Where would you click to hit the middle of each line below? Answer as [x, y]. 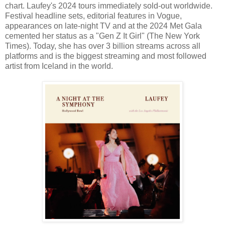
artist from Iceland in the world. [59, 66]
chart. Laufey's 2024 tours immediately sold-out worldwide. [109, 6]
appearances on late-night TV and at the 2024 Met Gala [103, 26]
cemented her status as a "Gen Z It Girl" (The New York [102, 36]
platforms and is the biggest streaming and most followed [106, 56]
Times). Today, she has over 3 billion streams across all [103, 46]
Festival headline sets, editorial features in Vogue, [93, 16]
